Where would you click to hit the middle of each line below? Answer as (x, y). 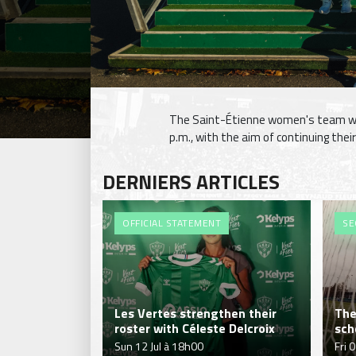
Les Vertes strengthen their (195, 313)
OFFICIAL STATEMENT (172, 223)
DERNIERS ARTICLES (191, 182)
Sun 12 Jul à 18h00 (159, 346)
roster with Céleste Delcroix (195, 328)
